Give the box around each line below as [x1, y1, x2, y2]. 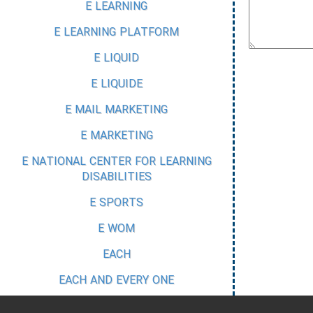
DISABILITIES [81, 168, 152, 186]
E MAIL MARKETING [65, 101, 168, 119]
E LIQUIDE [90, 75, 143, 93]
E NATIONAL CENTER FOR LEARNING [21, 153, 212, 170]
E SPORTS [89, 194, 143, 212]
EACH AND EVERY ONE [59, 272, 174, 289]
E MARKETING [80, 127, 153, 145]
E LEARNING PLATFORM [54, 24, 179, 41]
